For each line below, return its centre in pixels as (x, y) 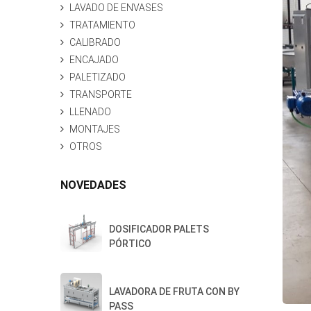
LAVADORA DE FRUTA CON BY (174, 292)
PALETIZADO (98, 77)
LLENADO (90, 112)
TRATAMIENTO (102, 25)
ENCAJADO (94, 60)
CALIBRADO (95, 42)
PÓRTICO (130, 244)
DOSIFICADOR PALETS (159, 229)
